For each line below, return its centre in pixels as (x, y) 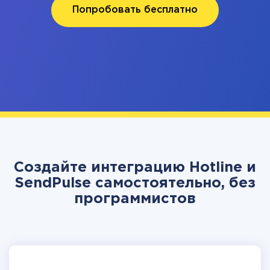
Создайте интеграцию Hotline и (135, 168)
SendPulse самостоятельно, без (135, 183)
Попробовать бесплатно (135, 10)
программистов (135, 199)
